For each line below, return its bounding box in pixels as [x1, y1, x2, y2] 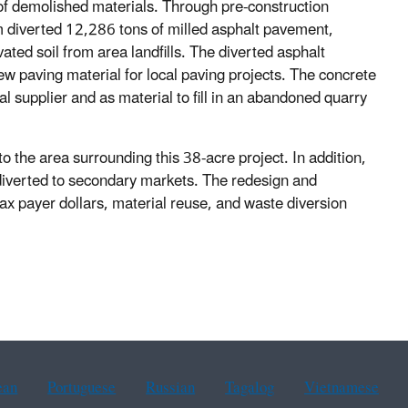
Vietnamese [303, 372, 379, 405]
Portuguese [47, 372, 117, 405]
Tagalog [225, 372, 275, 405]
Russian [146, 372, 196, 405]
